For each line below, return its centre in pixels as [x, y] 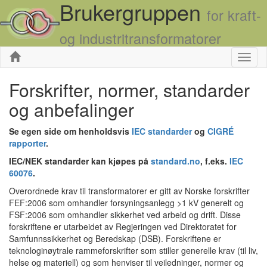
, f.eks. [215, 161]
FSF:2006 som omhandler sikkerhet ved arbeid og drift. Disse [125, 215]
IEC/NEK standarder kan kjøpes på [80, 161]
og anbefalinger [72, 109]
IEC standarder [162, 131]
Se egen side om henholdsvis [70, 131]
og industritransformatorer [140, 38]
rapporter [27, 143]
